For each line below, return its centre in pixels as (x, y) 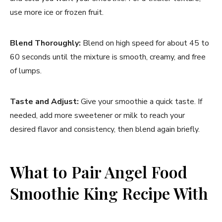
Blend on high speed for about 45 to (145, 43)
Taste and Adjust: (44, 101)
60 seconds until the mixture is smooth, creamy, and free (108, 57)
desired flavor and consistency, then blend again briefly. (105, 129)
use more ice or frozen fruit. (57, 12)
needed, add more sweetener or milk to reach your (97, 115)
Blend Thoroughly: (45, 43)
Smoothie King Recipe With (109, 193)
